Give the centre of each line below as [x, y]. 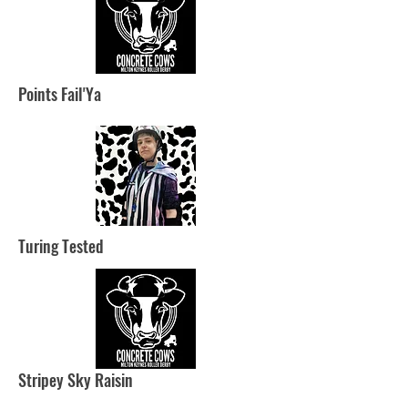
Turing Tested [61, 246]
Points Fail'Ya [60, 94]
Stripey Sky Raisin [76, 380]
